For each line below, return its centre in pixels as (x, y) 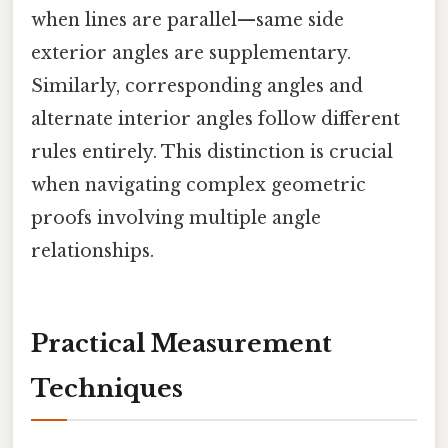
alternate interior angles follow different (215, 119)
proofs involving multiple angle (176, 218)
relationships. (92, 251)
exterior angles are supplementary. (191, 53)
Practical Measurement (181, 344)
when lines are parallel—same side (187, 20)
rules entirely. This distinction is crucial (212, 152)
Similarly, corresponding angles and (197, 86)
